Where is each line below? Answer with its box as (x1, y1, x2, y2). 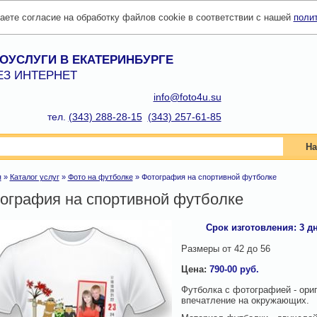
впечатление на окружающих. (180, 295, 312, 306)
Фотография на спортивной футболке (141, 173, 277, 181)
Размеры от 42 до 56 (180, 243, 270, 254)
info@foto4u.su (153, 91, 221, 103)
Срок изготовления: (205, 222, 296, 233)
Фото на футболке (67, 173, 133, 181)
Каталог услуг (9, 173, 59, 181)
